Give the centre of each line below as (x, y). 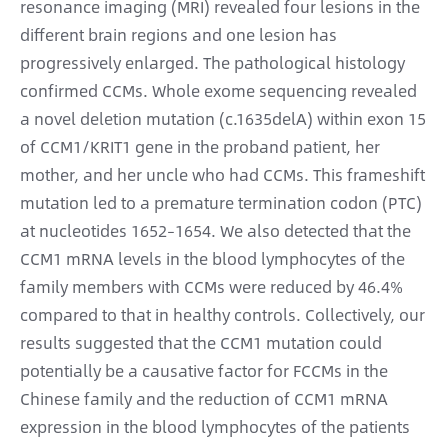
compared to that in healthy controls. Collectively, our (222, 314)
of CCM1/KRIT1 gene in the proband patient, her (200, 146)
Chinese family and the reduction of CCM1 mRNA (204, 398)
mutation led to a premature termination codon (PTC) (221, 202)
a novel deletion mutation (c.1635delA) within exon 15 (223, 118)
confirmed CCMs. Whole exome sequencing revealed (218, 90)
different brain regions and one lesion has (178, 34)
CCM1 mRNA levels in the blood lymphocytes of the (212, 258)
